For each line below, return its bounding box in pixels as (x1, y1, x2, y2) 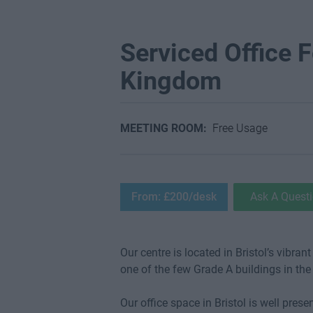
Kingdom (120, 66, 221, 96)
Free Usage (212, 122, 268, 135)
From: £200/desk (131, 190, 217, 203)
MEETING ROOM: (120, 122, 212, 135)
